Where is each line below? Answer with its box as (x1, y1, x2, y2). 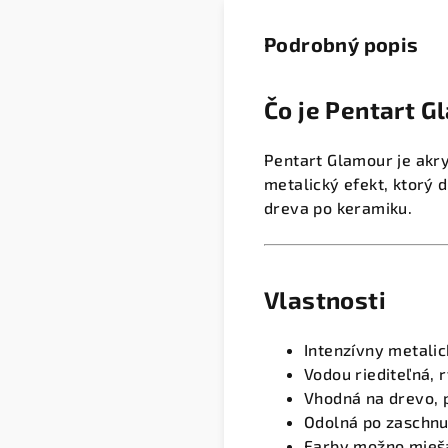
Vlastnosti (264, 284, 386, 314)
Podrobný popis (264, 31, 419, 56)
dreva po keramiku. (264, 197, 413, 217)
